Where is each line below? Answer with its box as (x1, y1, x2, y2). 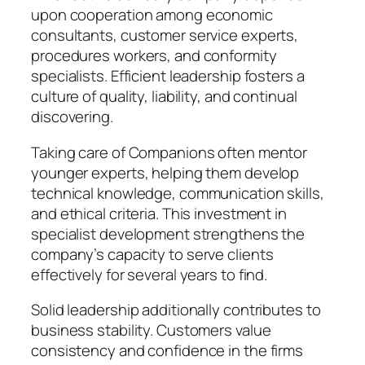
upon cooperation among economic (31, 4, 273, 26)
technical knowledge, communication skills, (31, 182, 324, 204)
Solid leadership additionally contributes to (31, 299, 321, 321)
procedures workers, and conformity (31, 45, 277, 67)
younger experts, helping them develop (31, 161, 300, 183)
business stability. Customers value (31, 319, 271, 341)
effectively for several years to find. (31, 263, 268, 285)
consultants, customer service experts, (31, 24, 299, 46)
